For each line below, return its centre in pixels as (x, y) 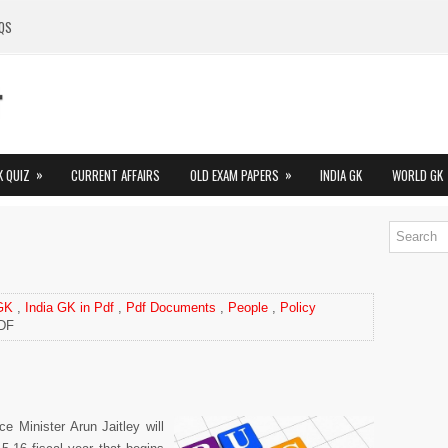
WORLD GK (417, 175)
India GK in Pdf (69, 307)
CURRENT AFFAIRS (115, 175)
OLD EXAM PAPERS (234, 175)
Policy (298, 307)
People (248, 307)
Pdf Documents (171, 307)
